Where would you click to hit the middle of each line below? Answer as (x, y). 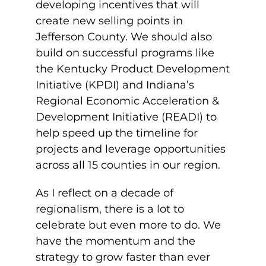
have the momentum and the (115, 241)
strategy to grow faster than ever (123, 257)
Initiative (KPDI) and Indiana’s (115, 85)
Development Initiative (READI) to (126, 117)
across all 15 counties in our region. (131, 165)
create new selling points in (109, 21)
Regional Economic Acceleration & (127, 101)
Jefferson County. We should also (124, 37)
